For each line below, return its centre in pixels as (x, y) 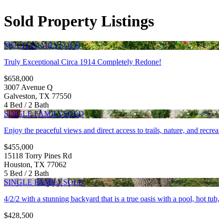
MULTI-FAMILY (32, 45)
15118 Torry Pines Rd (38, 155)
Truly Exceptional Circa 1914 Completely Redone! (83, 62)
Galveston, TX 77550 (38, 96)
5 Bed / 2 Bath (26, 173)
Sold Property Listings (79, 21)
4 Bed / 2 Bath (26, 105)
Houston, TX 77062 (35, 164)
